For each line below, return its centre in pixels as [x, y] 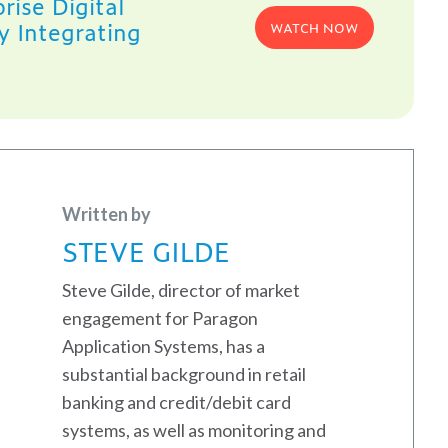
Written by [106, 213]
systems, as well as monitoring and [194, 429]
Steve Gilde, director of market [181, 289]
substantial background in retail [184, 373]
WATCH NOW [315, 27]
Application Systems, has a [163, 345]
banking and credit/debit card [176, 401]
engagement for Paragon [160, 317]
